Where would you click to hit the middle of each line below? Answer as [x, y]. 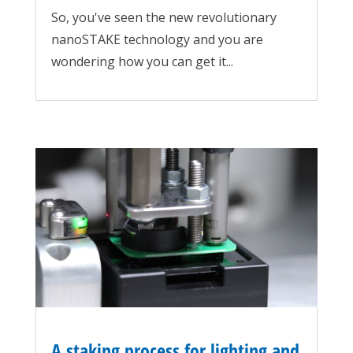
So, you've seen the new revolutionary [163, 18]
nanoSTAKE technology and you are [157, 40]
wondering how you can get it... [142, 62]
